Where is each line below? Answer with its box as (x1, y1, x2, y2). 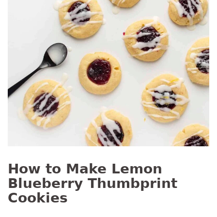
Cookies (8, 189, 68, 206)
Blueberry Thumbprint (8, 175, 177, 191)
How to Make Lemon (8, 160, 162, 177)
